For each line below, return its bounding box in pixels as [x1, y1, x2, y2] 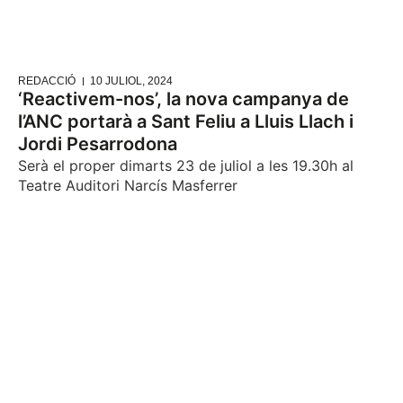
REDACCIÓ [18, 75, 76, 88]
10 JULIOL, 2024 [90, 75, 173, 88]
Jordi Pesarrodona [18, 133, 177, 156]
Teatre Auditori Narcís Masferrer [18, 176, 237, 195]
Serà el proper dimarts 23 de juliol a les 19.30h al [18, 157, 354, 175]
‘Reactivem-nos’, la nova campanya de [18, 88, 349, 111]
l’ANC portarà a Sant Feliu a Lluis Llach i [18, 111, 354, 133]
